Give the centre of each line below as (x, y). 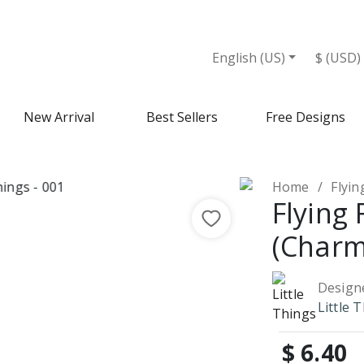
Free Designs (305, 117)
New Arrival (58, 117)
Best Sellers (182, 117)
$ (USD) (338, 58)
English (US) (248, 58)
